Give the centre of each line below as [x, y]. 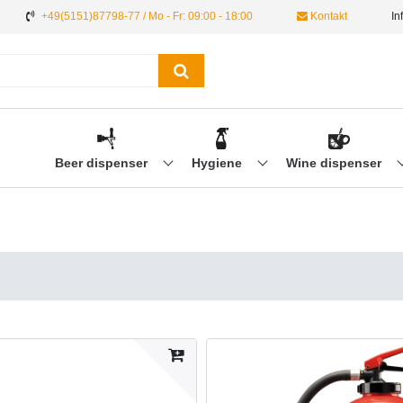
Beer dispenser [103, 163]
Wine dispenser [335, 163]
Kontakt [327, 16]
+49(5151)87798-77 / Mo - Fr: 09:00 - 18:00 [147, 16]
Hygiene [218, 163]
